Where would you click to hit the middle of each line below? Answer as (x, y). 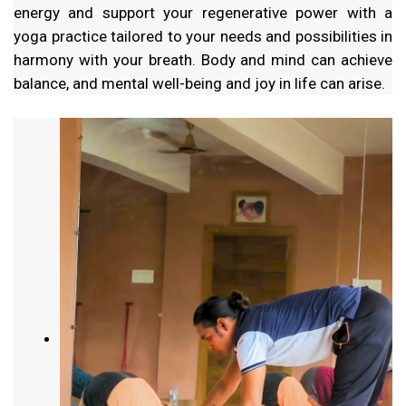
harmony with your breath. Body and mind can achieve (203, 59)
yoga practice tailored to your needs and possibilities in (203, 36)
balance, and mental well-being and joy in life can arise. (199, 83)
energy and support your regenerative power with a (203, 12)
